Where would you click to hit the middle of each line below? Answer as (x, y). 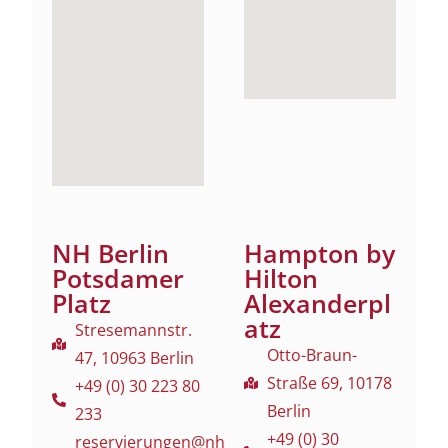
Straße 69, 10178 (329, 382)
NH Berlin (111, 252)
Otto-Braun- (311, 354)
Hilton (281, 277)
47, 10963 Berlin (134, 357)
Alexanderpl (317, 302)
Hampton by (319, 252)
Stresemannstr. (133, 329)
